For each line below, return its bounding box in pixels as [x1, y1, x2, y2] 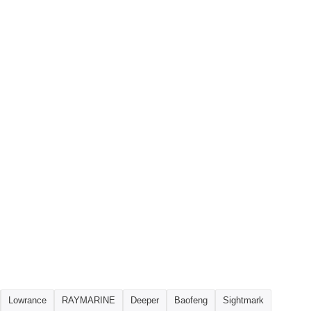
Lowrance [8, 295, 47, 306]
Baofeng [174, 295, 208, 306]
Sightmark [223, 295, 264, 306]
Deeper [131, 295, 159, 306]
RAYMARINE [62, 295, 115, 306]
